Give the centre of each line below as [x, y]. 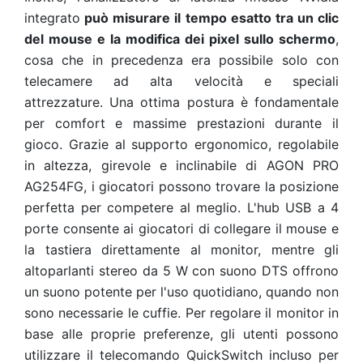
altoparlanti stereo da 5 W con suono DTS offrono [181, 271]
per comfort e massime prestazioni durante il [181, 123]
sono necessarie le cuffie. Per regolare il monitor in [181, 313]
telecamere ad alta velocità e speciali [181, 81]
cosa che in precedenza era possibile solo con [181, 60]
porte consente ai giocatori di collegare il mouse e [181, 228]
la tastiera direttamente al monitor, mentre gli [181, 250]
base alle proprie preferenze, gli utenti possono [181, 334]
